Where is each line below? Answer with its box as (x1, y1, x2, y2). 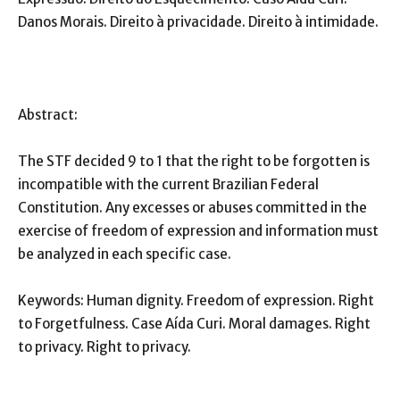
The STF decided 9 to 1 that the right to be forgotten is (18, 153, 370, 171)
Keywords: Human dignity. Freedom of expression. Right (18, 292, 374, 310)
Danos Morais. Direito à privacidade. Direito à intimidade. (18, 13, 379, 31)
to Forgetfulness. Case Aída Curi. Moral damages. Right (18, 315, 371, 333)
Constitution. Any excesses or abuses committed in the (18, 199, 367, 217)
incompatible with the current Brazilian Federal (18, 176, 319, 194)
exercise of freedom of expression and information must (18, 222, 379, 240)
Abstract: (18, 106, 78, 124)
